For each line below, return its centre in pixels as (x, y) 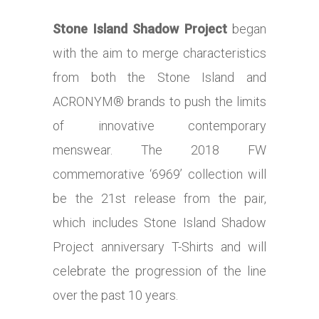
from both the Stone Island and (159, 78)
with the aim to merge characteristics (159, 53)
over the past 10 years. (115, 296)
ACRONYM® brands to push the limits (159, 102)
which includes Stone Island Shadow (159, 223)
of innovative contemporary (159, 126)
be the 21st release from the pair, (159, 199)
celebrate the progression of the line (159, 271)
